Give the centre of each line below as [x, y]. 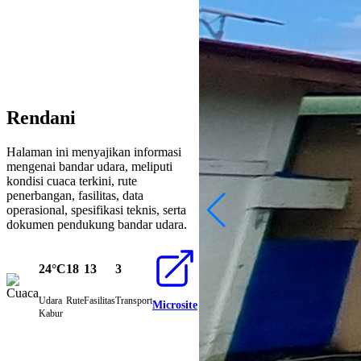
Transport [134, 300]
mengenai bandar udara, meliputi [89, 167]
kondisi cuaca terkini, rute [72, 181]
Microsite [175, 305]
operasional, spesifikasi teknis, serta [96, 210]
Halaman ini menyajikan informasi [94, 152]
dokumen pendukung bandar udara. [97, 225]
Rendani [41, 118]
